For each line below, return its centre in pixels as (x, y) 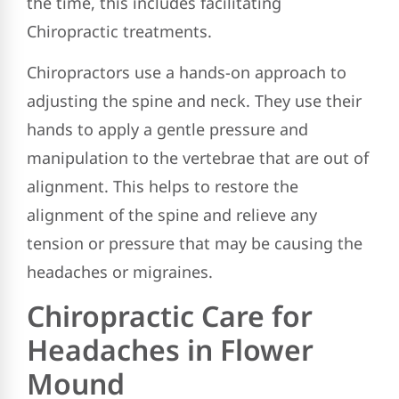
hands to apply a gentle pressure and (167, 130)
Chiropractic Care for (170, 315)
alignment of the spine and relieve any (172, 215)
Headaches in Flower (170, 349)
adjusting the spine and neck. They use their (194, 101)
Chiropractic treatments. (119, 31)
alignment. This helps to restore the (163, 187)
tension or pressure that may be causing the (195, 244)
